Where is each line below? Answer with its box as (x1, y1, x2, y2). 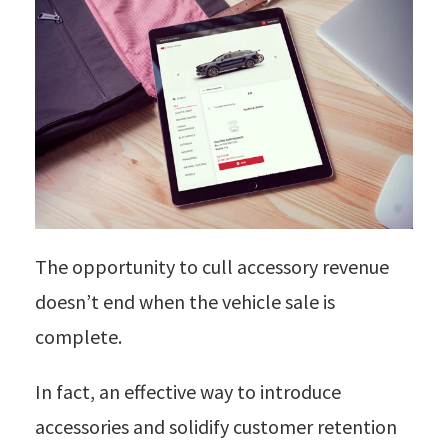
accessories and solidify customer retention (35, 413, 397, 439)
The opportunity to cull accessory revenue (35, 253, 389, 279)
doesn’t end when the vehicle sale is (35, 288, 335, 314)
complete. (35, 323, 122, 349)
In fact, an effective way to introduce (35, 378, 341, 404)
